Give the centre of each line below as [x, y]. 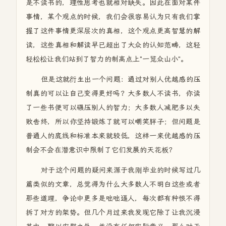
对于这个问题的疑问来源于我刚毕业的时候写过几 [121, 170]
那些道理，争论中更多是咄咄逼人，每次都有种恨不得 [113, 198]
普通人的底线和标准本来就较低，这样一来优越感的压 [113, 136]
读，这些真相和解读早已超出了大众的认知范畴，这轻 [113, 45]
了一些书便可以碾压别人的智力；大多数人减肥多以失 [113, 107]
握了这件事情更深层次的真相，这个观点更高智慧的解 [113, 31]
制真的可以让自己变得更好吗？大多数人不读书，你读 [113, 93]
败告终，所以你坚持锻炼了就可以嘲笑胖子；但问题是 [113, 122]
